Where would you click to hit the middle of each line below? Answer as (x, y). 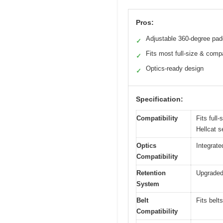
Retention (151, 173)
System (148, 184)
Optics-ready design (175, 68)
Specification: (160, 99)
